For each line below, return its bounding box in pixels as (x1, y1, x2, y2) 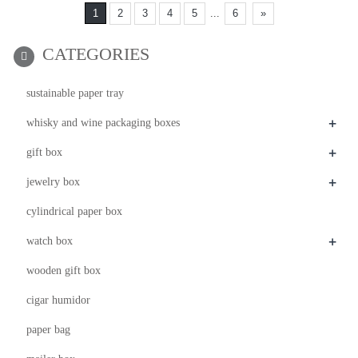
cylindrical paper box (26, 205, 122, 217)
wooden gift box (26, 265, 101, 276)
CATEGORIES (42, 44, 149, 64)
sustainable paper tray (26, 87, 124, 99)
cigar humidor (26, 294, 90, 306)
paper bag (26, 324, 70, 336)
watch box (26, 235, 73, 247)
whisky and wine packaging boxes (26, 117, 180, 129)
